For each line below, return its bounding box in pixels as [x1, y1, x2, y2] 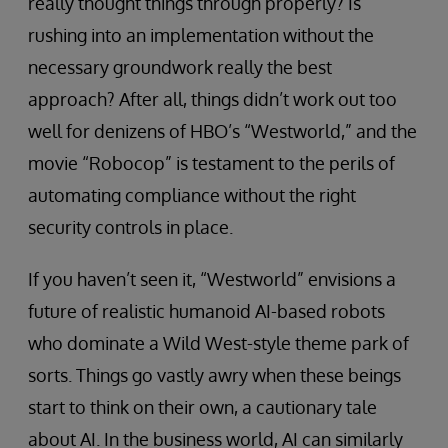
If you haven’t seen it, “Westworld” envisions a [28, 268, 396, 291]
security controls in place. [28, 216, 233, 239]
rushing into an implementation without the [28, 24, 374, 47]
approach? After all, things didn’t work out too [28, 88, 397, 111]
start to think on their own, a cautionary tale [28, 396, 377, 419]
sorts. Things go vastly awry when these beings [28, 364, 401, 387]
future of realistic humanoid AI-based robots [28, 300, 385, 323]
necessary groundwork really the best [28, 56, 332, 79]
